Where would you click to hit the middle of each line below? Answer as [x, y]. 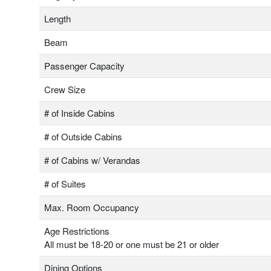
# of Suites [65, 184]
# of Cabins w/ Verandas [92, 160]
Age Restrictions [77, 231]
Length [57, 19]
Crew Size [65, 90]
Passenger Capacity [84, 66]
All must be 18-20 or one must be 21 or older [132, 244]
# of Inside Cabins [80, 113]
